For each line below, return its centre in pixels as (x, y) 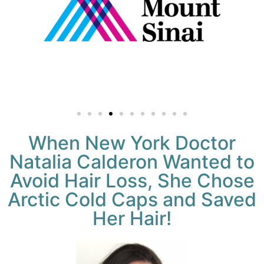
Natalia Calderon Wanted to (132, 162)
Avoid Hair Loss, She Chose (132, 181)
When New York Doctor (132, 143)
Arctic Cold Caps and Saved (132, 200)
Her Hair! (132, 219)
